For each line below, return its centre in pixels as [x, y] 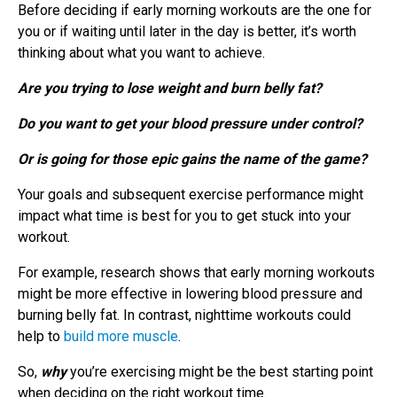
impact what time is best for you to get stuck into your [184, 215]
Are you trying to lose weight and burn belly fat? [170, 88]
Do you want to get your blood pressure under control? [190, 123]
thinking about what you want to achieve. [143, 52]
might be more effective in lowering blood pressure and [190, 293]
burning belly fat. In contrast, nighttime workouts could [184, 315]
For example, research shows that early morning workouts [196, 272]
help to [41, 336]
